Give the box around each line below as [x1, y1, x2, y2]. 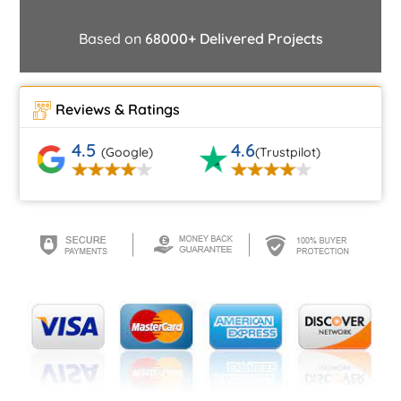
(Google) [101, 143, 153, 160]
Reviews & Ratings [55, 99, 181, 118]
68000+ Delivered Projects [144, 29, 323, 47]
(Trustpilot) [255, 143, 321, 160]
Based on [78, 29, 145, 47]
